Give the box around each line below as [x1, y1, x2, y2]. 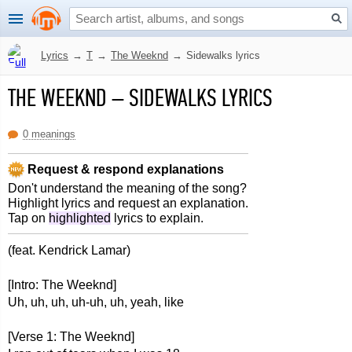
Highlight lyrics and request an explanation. [8, 196, 248, 210]
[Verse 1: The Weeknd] [8, 330, 134, 343]
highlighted [49, 211, 111, 225]
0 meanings [23, 128, 75, 140]
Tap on [8, 211, 49, 225]
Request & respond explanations [24, 162, 224, 176]
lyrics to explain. [111, 211, 203, 225]
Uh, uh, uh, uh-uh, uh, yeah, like [8, 295, 184, 309]
